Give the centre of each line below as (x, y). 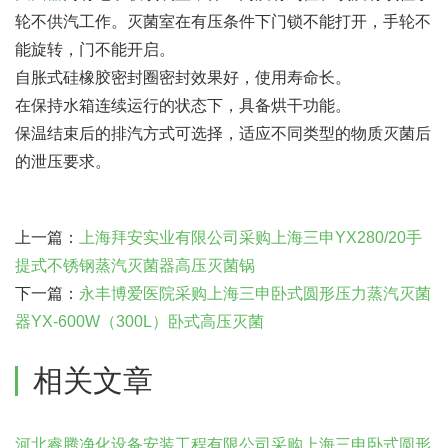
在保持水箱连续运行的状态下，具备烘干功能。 (183, 105)
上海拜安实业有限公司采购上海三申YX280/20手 (250, 237)
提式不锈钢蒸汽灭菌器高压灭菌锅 (135, 265)
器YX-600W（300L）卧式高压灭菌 (139, 321)
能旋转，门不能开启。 (95, 49)
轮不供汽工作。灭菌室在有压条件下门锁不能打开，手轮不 (223, 21)
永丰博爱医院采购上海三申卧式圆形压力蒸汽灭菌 (255, 293)
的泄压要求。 (63, 161)
